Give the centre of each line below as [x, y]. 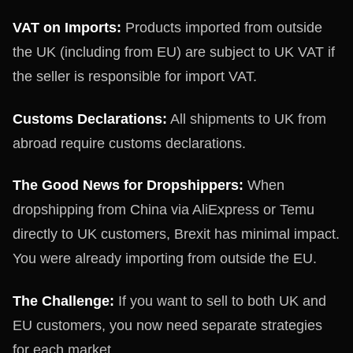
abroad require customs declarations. [129, 143]
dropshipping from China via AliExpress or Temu [163, 210]
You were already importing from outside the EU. [165, 258]
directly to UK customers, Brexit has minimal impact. [176, 234]
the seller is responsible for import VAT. [135, 76]
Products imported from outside [222, 28]
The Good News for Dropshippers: [128, 185]
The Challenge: [63, 301]
